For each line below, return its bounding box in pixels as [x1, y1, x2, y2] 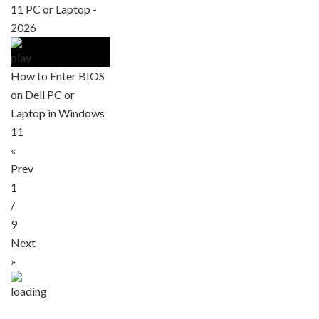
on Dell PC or [11, 87, 75, 101]
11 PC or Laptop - [11, 1, 97, 16]
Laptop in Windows [11, 105, 105, 120]
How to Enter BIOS [11, 68, 105, 83]
